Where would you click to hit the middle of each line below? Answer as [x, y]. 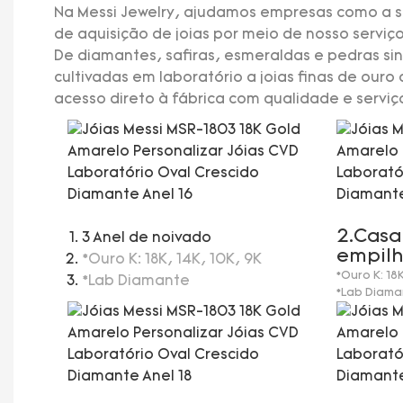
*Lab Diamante [136, 281]
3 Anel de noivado [147, 238]
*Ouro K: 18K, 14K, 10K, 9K [172, 260]
